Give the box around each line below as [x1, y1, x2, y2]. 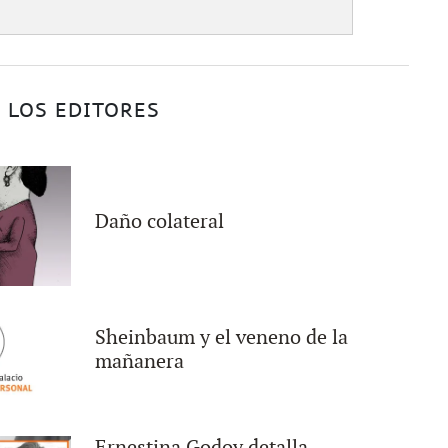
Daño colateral [95, 210, 225, 234]
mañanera [95, 349, 185, 374]
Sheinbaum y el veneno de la [95, 325, 349, 350]
